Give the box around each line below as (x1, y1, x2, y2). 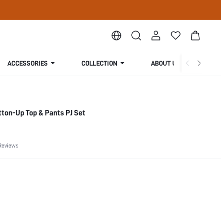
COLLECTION (81, 59, 117, 67)
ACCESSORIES (7, 59, 48, 67)
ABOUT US (151, 59, 181, 67)
